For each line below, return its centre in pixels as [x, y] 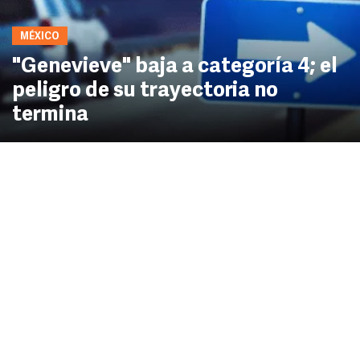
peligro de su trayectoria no [145, 91]
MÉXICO [40, 37]
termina [50, 115]
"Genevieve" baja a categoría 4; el [175, 67]
